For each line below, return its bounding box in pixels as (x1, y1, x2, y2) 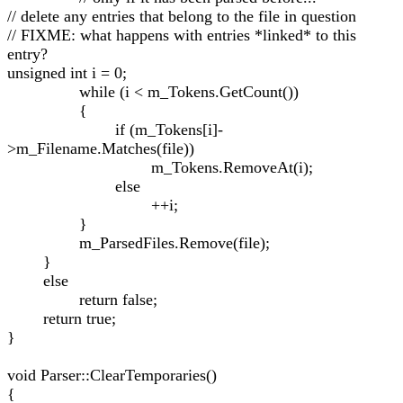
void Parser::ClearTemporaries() (7, 366, 217, 384)
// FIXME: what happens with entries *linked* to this (7, 26, 356, 44)
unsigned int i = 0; (7, 64, 127, 82)
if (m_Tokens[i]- (7, 121, 223, 139)
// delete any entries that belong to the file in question (7, 7, 356, 25)
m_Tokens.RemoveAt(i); (7, 158, 313, 176)
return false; (7, 291, 157, 309)
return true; (7, 309, 116, 327)
